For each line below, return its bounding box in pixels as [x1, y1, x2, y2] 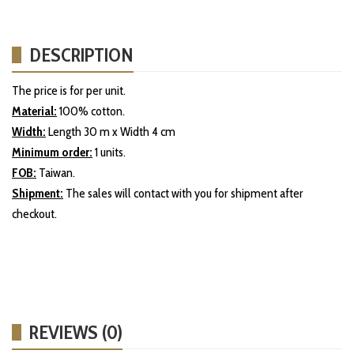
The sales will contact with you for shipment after [63, 185, 303, 201]
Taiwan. [36, 164, 75, 180]
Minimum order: [12, 144, 92, 160]
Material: [12, 103, 57, 119]
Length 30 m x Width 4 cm [46, 123, 175, 139]
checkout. [12, 205, 57, 221]
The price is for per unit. [12, 82, 126, 98]
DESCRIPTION [29, 43, 134, 66]
